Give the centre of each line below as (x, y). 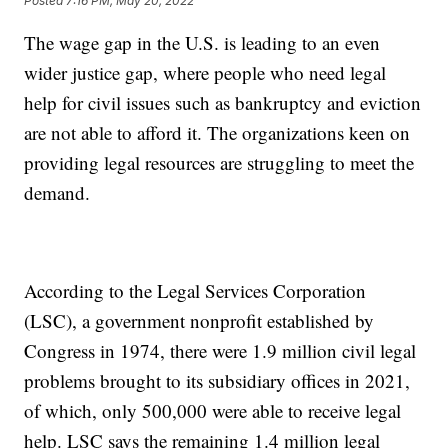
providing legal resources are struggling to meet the (219, 162)
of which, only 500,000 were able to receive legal (213, 410)
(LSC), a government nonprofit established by (199, 320)
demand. (57, 192)
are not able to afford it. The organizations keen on (217, 132)
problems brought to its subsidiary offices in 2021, (217, 380)
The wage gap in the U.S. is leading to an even (202, 42)
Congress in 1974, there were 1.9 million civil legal (220, 350)
